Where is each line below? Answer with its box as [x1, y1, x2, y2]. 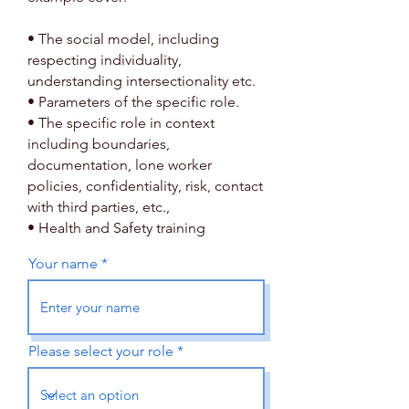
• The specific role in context [27, 114, 215, 131]
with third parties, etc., [27, 198, 170, 215]
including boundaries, [27, 135, 170, 152]
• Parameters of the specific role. [27, 93, 239, 110]
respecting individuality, [27, 51, 182, 68]
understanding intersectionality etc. [27, 72, 256, 89]
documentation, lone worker [27, 156, 212, 173]
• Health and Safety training [27, 219, 205, 236]
